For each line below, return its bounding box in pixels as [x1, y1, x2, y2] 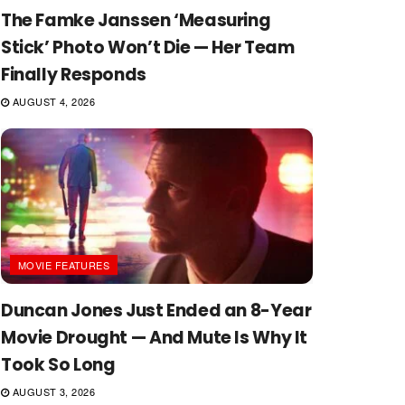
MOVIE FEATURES [18, 258, 110, 272]
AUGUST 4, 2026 [9, 93, 96, 108]
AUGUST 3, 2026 [9, 384, 96, 399]
